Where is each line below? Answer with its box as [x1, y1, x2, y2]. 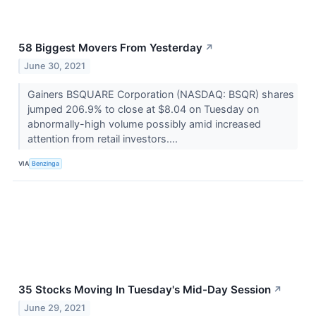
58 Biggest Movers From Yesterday [18, 41, 202, 55]
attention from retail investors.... [27, 132, 181, 145]
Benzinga [32, 159, 60, 168]
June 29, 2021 [24, 302, 86, 313]
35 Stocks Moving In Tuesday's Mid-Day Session [18, 282, 271, 296]
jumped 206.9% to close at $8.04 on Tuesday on [27, 102, 259, 115]
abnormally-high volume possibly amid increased [27, 117, 261, 130]
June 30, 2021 [24, 60, 86, 71]
